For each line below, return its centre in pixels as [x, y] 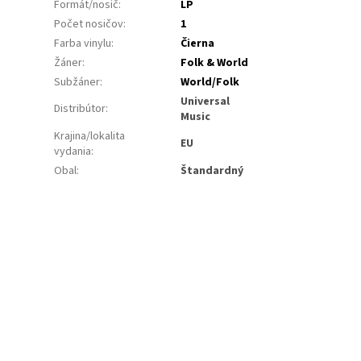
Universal [205, 102]
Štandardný [212, 171]
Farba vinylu [83, 44]
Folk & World [215, 63]
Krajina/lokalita [90, 137]
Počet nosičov [89, 25]
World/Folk [210, 83]
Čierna [198, 44]
